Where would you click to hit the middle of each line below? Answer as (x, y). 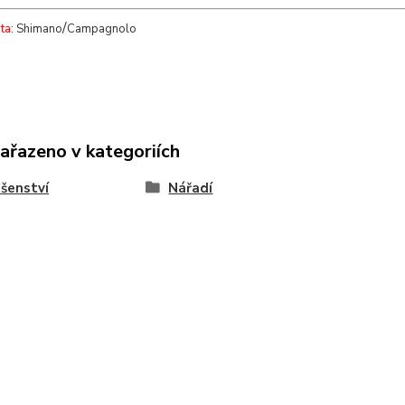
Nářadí (191, 188)
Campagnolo (101, 29)
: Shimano (36, 29)
